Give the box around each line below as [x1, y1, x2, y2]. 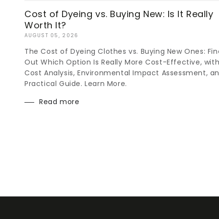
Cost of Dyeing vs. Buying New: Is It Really [24, 8, 214, 21]
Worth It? [24, 19, 66, 32]
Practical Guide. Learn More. [24, 79, 127, 89]
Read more [39, 97, 80, 107]
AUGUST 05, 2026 [24, 32, 79, 40]
